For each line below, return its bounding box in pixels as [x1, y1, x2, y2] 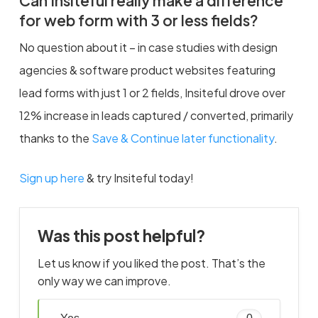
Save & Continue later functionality [91, 130, 274, 146]
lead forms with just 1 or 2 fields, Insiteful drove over [18, 84, 285, 100]
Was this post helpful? [37, 225, 205, 246]
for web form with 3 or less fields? [18, 10, 258, 30]
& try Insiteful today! [84, 170, 194, 185]
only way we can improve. [37, 273, 171, 289]
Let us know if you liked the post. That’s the [37, 256, 265, 271]
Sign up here [18, 170, 84, 185]
